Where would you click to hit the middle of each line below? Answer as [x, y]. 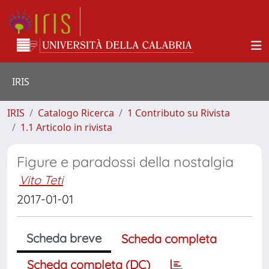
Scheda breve [64, 238]
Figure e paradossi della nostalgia [125, 162]
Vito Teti [41, 180]
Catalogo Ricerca [76, 113]
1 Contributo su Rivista [179, 113]
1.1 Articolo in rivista [66, 127]
